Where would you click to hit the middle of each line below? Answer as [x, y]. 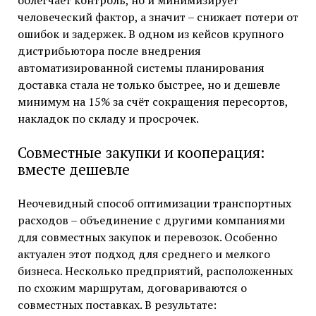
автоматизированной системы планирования [141, 68]
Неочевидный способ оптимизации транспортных [154, 203]
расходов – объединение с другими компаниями [151, 220]
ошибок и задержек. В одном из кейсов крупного [150, 34]
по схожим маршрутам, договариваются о [132, 288]
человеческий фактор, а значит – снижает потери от [158, 17]
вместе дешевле [73, 170]
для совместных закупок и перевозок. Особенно [147, 237]
